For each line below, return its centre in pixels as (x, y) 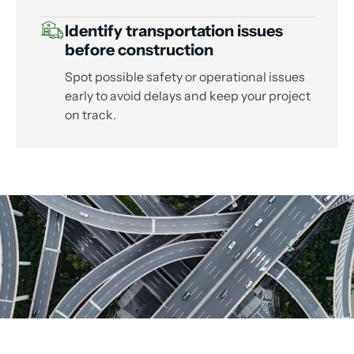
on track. (90, 115)
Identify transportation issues (174, 31)
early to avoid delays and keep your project (188, 96)
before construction (139, 50)
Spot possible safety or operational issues (185, 77)
